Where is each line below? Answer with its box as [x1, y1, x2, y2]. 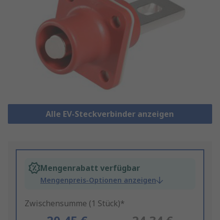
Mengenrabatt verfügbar [40, 163, 140, 174]
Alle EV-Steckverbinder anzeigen [46, 109, 174, 120]
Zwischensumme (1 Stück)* [25, 198, 125, 209]
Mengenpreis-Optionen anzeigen [40, 175, 156, 185]
